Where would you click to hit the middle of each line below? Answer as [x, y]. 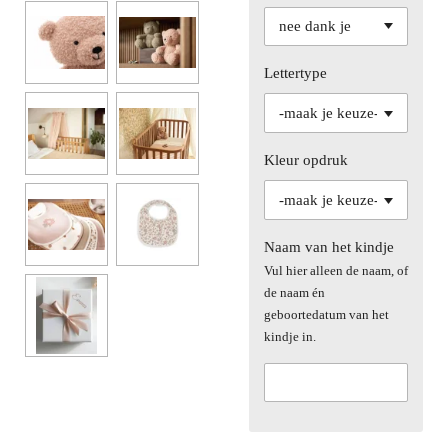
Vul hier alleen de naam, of [336, 270]
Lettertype [295, 72]
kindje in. [290, 336]
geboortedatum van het [326, 314]
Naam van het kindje [329, 246]
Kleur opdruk [306, 159]
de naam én [294, 292]
